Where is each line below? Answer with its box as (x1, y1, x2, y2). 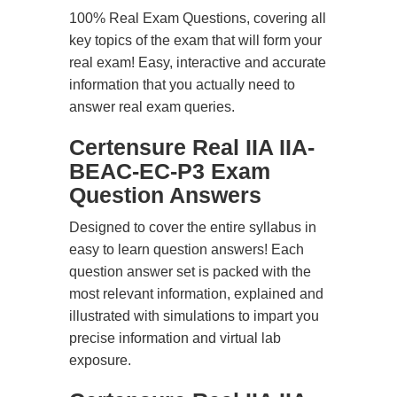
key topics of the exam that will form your (69, 33, 322, 48)
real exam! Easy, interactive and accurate (69, 55, 326, 70)
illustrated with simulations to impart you (69, 308, 319, 323)
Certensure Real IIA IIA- (69, 135, 315, 160)
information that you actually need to (69, 77, 295, 92)
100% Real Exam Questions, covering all (69, 11, 326, 26)
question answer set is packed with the (69, 264, 311, 279)
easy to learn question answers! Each (69, 242, 304, 257)
